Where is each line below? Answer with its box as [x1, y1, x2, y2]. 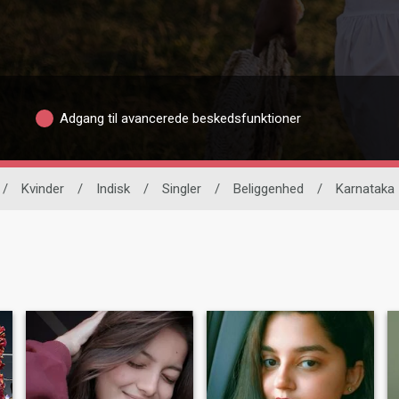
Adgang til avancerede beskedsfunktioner [60, 110, 302, 126]
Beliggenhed [232, 181, 304, 198]
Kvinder [20, 181, 64, 198]
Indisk [95, 181, 130, 198]
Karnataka [335, 181, 395, 198]
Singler [161, 181, 201, 198]
